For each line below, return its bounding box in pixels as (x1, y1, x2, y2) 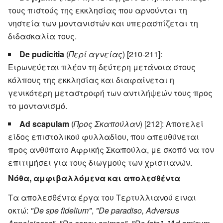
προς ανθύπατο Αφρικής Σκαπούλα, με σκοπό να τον (8, 143, 214, 155)
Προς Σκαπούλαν (74, 117, 140, 129)
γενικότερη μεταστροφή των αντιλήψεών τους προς (8, 87, 213, 99)
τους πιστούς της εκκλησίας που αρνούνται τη (8, 4, 187, 16)
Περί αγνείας (69, 48, 122, 60)
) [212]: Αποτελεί (140, 117, 204, 129)
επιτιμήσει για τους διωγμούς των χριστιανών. (8, 156, 192, 168)
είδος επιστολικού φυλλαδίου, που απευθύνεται (8, 130, 199, 142)
